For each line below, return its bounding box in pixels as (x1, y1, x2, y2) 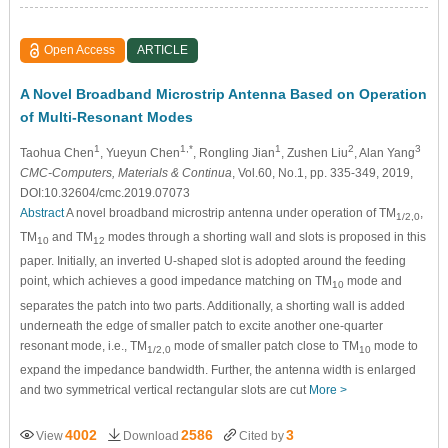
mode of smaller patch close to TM (170, 338, 359, 353)
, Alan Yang (353, 145, 415, 160)
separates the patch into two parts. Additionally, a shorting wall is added (19, 298, 405, 313)
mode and (343, 274, 402, 289)
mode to (370, 338, 418, 353)
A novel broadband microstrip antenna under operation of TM (63, 205, 396, 220)
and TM (48, 230, 93, 245)
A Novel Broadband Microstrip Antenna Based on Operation (19, 85, 427, 102)
